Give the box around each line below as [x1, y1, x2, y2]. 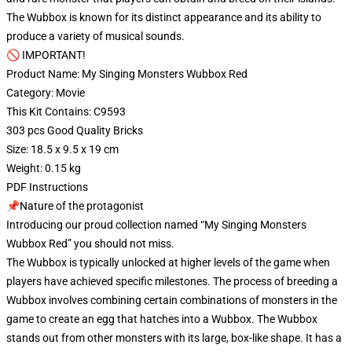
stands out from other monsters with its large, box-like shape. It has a [6, 332, 342, 344]
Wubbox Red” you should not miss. [6, 237, 174, 250]
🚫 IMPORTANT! [6, 49, 86, 61]
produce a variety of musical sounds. [6, 30, 185, 42]
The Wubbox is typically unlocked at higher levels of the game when [6, 256, 330, 269]
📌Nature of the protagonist [6, 200, 144, 212]
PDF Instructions [6, 181, 88, 193]
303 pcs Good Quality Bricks [6, 124, 143, 137]
